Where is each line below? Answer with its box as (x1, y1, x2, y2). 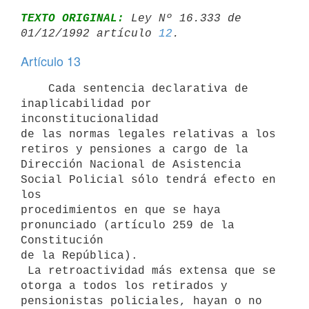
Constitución (21, 234, 103, 247)
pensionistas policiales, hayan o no (21, 295, 262, 308)
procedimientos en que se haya (21, 203, 221, 217)
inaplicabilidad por (21, 97, 152, 110)
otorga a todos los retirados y (21, 279, 228, 292)
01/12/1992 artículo (21, 27, 159, 40)
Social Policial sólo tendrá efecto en (21, 173, 276, 186)
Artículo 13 (21, 52, 81, 70)
